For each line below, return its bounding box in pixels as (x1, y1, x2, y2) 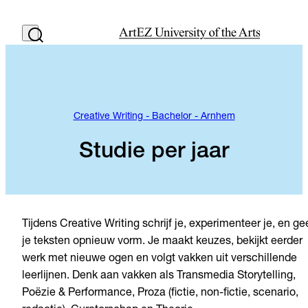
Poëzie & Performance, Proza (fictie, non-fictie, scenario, (22, 288, 298, 300)
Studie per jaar (79, 142, 229, 164)
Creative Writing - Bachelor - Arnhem (73, 111, 235, 122)
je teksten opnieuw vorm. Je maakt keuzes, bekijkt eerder (22, 236, 302, 248)
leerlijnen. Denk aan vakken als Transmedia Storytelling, (22, 271, 296, 283)
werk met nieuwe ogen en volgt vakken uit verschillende (22, 254, 297, 265)
